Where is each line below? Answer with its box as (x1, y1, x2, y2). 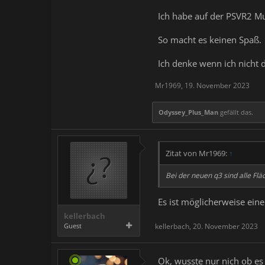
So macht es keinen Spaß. (158, 33, 261, 46)
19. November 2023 (185, 80, 250, 91)
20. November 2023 (193, 221, 258, 231)
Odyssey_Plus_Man (159, 107, 218, 117)
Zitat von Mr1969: (166, 147, 229, 159)
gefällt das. (218, 107, 253, 117)
